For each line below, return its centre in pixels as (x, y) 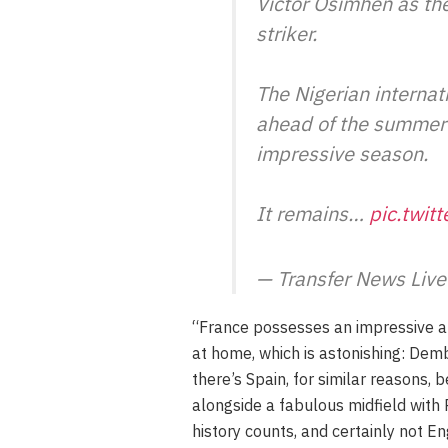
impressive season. (342, 153)
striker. (286, 33)
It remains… (312, 213)
